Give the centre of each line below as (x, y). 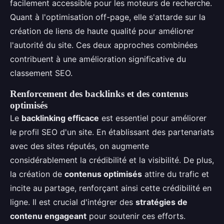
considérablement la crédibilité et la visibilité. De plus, (112, 160)
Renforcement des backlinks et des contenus (99, 94)
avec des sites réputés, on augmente (79, 146)
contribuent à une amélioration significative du (98, 59)
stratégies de (161, 202)
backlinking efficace (60, 118)
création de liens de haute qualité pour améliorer (102, 31)
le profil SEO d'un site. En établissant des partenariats (112, 132)
